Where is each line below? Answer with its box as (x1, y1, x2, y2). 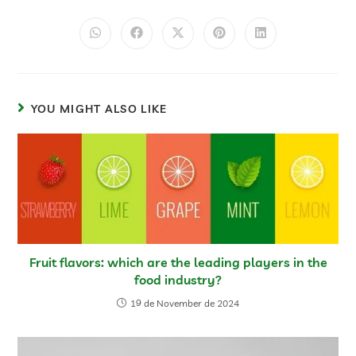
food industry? (134, 272, 222, 288)
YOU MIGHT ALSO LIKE (30, 102, 168, 117)
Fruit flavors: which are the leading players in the (29, 254, 327, 271)
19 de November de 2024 (130, 297, 239, 310)
